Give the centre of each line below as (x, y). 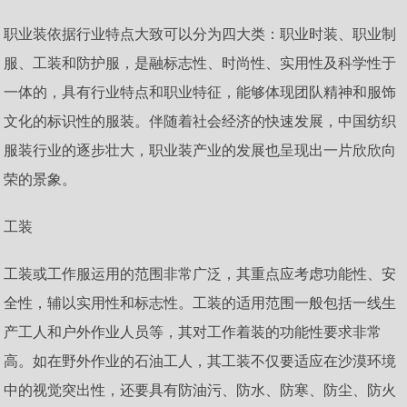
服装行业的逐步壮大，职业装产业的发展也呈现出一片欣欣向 (200, 150)
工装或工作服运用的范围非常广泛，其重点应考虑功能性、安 (200, 273)
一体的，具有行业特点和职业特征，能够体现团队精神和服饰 (200, 92)
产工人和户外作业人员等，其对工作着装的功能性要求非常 (193, 332)
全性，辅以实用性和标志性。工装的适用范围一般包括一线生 (200, 303)
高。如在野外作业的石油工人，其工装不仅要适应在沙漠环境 (200, 361)
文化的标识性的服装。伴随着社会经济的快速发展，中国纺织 (200, 121)
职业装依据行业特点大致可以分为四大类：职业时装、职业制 (200, 34)
